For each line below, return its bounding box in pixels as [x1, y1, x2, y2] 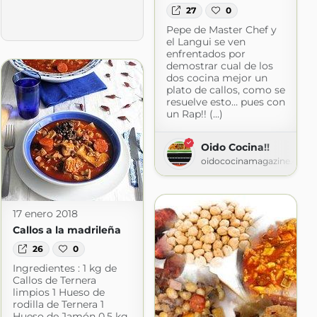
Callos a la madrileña [12, 223, 121, 236]
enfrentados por [166, 47, 246, 61]
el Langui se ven [166, 35, 246, 49]
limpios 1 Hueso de [12, 286, 105, 299]
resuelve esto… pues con [166, 96, 285, 109]
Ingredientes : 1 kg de [12, 262, 117, 275]
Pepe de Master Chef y [166, 23, 277, 37]
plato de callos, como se [166, 83, 285, 97]
